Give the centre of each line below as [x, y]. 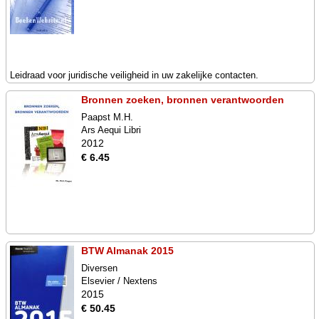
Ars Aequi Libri [111, 130]
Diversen [99, 268]
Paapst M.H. [107, 117]
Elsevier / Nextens [119, 281]
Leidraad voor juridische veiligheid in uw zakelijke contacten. [134, 75]
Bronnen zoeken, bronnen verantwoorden [183, 100]
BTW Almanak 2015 [127, 251]
